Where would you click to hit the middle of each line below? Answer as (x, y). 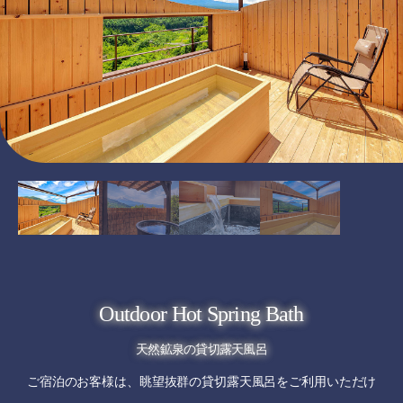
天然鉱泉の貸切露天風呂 (201, 349)
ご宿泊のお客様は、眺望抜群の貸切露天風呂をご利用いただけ (201, 381)
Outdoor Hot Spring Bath (201, 313)
